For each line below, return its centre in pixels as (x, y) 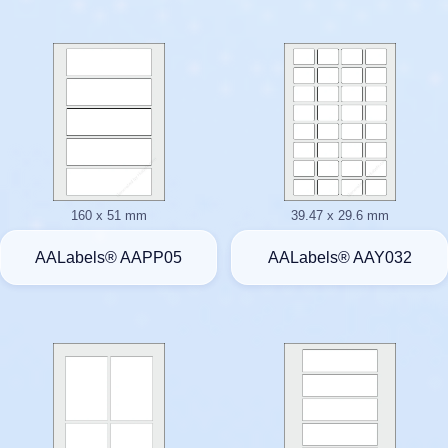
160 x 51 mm (108, 216)
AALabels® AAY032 (339, 258)
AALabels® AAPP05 (108, 258)
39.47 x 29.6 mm (339, 216)
